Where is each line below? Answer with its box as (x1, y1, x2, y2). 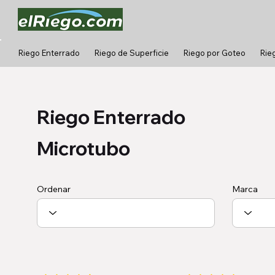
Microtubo (37, 136, 131, 161)
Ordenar (37, 183, 71, 195)
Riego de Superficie (94, 48, 169, 58)
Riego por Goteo (183, 48, 246, 58)
